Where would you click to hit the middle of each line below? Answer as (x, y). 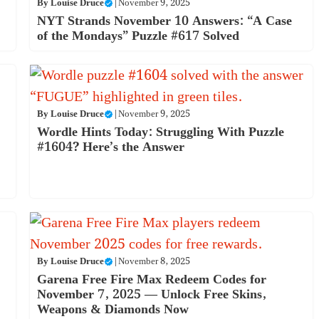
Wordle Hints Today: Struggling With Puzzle (160, 132)
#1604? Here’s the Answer (110, 147)
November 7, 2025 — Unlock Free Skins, (151, 294)
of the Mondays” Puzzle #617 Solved (138, 36)
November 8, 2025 (154, 261)
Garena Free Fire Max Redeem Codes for (151, 279)
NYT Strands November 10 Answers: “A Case (164, 21)
